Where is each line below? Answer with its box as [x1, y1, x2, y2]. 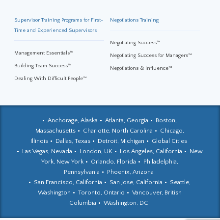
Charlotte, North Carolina [83, 127, 153, 134]
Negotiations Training [110, 17, 159, 23]
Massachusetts [35, 127, 76, 134]
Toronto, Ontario [78, 189, 125, 196]
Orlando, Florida [91, 158, 137, 165]
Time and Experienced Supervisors [14, 27, 97, 33]
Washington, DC [103, 199, 148, 206]
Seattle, [170, 179, 191, 186]
